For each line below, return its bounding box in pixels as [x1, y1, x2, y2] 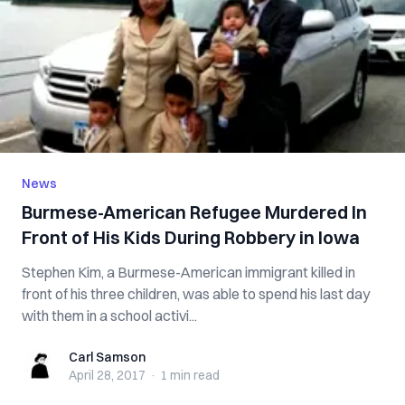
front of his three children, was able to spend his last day [22, 285, 370, 303]
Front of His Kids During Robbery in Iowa [22, 226, 360, 249]
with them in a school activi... [22, 306, 197, 325]
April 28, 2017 [69, 367, 146, 383]
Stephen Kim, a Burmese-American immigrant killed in [22, 263, 356, 281]
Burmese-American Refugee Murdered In [22, 201, 368, 223]
